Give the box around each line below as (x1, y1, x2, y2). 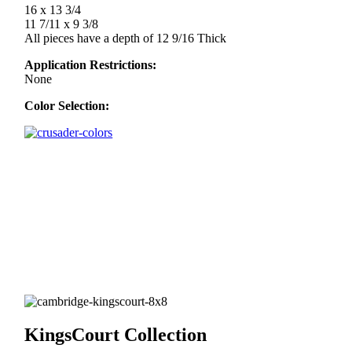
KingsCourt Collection (24, 324, 207, 345)
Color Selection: (24, 98, 110, 112)
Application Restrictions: (24, 57, 157, 71)
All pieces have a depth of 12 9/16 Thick (24, 31, 227, 45)
